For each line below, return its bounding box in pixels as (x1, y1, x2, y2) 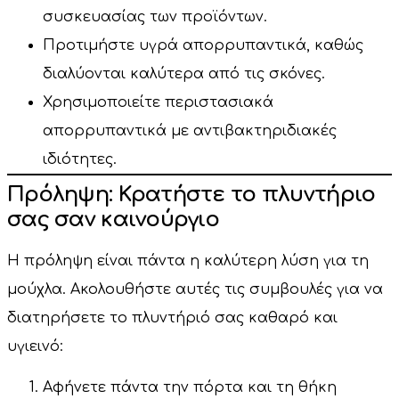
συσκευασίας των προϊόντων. (43, 8, 267, 25)
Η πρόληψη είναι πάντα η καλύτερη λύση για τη (7, 252, 369, 269)
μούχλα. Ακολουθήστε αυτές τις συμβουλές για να (7, 281, 383, 297)
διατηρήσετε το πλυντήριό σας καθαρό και (7, 309, 338, 326)
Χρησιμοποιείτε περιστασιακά (43, 94, 273, 110)
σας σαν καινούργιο (7, 207, 220, 232)
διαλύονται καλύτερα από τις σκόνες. (43, 65, 325, 82)
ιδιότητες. (43, 151, 117, 167)
